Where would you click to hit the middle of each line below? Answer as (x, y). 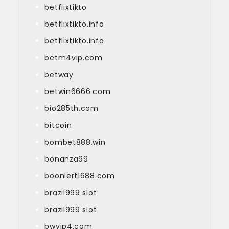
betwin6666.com (78, 91)
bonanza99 (66, 159)
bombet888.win (75, 142)
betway (59, 74)
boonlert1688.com (80, 176)
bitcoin (58, 125)
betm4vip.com (74, 58)
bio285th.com (72, 108)
